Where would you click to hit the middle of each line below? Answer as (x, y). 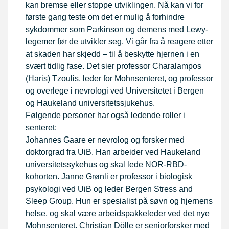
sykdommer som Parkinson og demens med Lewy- (117, 30)
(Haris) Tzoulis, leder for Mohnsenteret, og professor (119, 79)
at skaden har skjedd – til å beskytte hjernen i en (112, 54)
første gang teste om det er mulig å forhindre (105, 17)
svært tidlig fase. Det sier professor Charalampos (113, 66)
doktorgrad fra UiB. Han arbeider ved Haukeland (113, 152)
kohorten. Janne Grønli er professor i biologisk (109, 177)
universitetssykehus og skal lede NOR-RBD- (106, 165)
